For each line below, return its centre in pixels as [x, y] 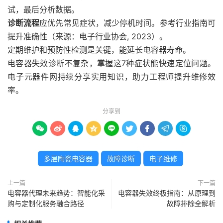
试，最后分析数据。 [43, 9]
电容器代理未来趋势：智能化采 [56, 193]
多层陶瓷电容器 [68, 159]
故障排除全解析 [191, 203]
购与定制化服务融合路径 [46, 203]
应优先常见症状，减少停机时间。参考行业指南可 [128, 23]
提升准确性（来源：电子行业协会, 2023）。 [87, 36]
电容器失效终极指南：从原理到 [167, 193]
